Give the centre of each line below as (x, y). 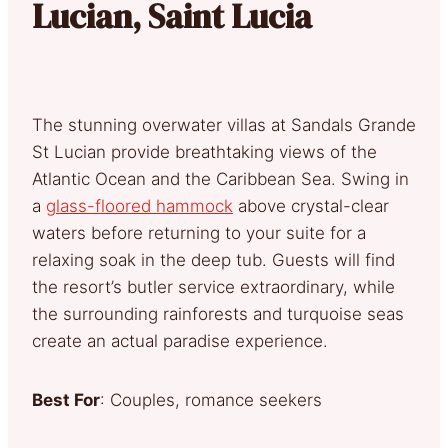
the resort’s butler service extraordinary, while (213, 286)
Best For (66, 399)
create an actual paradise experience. (180, 340)
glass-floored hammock (139, 205)
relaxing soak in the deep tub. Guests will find (213, 259)
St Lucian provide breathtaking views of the (204, 151)
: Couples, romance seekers (211, 399)
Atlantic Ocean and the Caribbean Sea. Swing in (220, 178)
